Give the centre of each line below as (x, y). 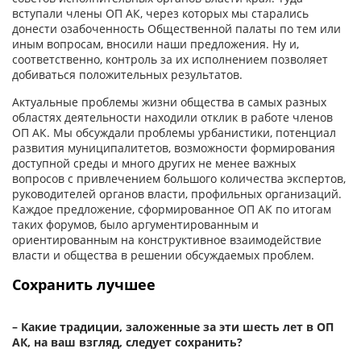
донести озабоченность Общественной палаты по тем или (176, 29)
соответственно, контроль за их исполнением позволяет (170, 60)
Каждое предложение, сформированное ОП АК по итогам (172, 210)
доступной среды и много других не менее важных (154, 164)
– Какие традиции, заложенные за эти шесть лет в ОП (173, 327)
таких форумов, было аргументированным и (135, 225)
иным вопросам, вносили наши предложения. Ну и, (156, 44)
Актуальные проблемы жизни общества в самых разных (169, 102)
